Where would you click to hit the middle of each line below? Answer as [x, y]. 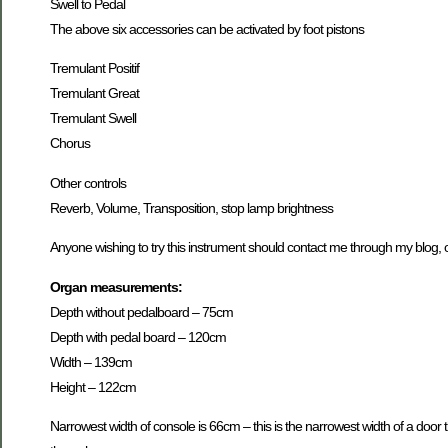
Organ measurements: [116, 286]
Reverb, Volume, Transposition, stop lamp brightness [191, 207]
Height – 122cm [93, 386]
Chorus [70, 143]
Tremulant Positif [94, 68]
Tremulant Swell [93, 118]
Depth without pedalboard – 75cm [141, 311]
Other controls [88, 182]
